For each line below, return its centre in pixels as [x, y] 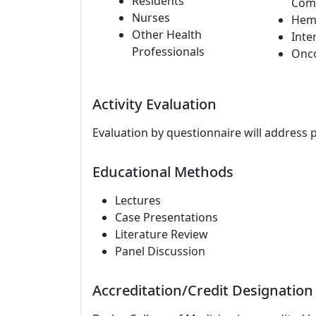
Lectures [138, 200]
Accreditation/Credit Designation [203, 290]
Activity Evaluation [154, 104]
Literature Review [162, 234]
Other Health [167, 35]
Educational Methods [163, 172]
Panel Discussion [160, 251]
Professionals [168, 51]
